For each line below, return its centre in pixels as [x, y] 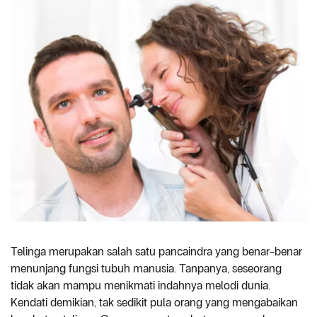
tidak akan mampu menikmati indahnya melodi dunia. [140, 285]
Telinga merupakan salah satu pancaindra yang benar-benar [156, 251]
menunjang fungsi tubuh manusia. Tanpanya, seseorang [146, 268]
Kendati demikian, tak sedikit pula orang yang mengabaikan [154, 302]
